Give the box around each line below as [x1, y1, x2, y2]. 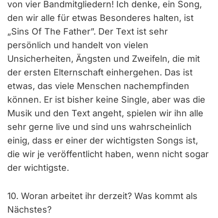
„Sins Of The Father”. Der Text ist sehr [7, 26, 168, 36]
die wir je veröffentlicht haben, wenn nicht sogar [7, 148, 209, 159]
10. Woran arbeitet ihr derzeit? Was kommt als [7, 190, 198, 201]
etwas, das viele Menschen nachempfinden [7, 80, 189, 91]
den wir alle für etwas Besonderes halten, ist [7, 12, 194, 23]
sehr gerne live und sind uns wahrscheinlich [7, 121, 192, 132]
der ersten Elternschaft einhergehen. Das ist [7, 67, 193, 77]
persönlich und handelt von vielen [7, 39, 148, 50]
